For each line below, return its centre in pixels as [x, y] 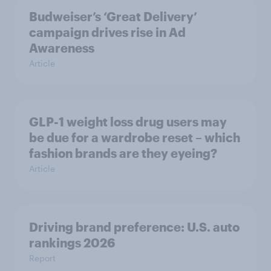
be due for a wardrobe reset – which [135, 138]
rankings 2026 [72, 243]
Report [42, 258]
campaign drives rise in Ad [107, 32]
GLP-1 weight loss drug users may [128, 122]
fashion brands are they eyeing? [123, 153]
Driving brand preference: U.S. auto [134, 227]
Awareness [62, 48]
